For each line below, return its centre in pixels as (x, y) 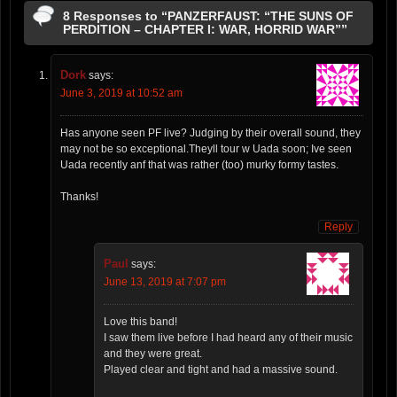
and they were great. (153, 354)
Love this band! (140, 322)
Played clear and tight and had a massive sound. (221, 370)
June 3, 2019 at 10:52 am (121, 93)
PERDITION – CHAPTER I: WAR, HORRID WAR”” (205, 30)
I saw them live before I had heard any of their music (228, 338)
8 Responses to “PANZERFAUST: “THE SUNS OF (208, 16)
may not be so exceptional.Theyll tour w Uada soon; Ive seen (206, 149)
